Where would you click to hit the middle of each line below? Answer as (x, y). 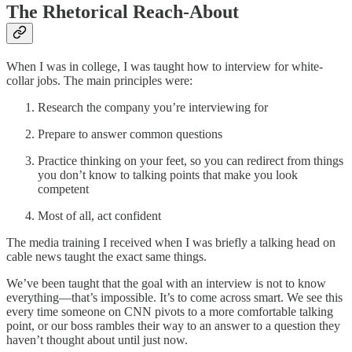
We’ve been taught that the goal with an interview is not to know (166, 283)
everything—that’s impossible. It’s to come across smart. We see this (174, 297)
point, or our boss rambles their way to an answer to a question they (173, 325)
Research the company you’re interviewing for (153, 107)
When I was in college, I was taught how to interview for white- (165, 66)
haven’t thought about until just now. (97, 339)
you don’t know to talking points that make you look (168, 174)
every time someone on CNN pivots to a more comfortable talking (170, 311)
